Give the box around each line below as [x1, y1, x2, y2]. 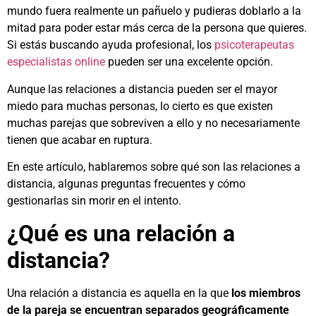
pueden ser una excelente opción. [105, 55, 273, 69]
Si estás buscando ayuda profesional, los [7, 38, 214, 52]
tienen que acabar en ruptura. [7, 133, 152, 147]
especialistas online [7, 55, 105, 69]
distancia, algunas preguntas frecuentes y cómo [7, 177, 245, 191]
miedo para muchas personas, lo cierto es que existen [7, 99, 273, 113]
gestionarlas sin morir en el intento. [7, 194, 184, 208]
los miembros [229, 286, 300, 300]
